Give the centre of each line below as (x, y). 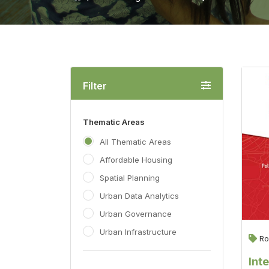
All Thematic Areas (135, 142)
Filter (95, 86)
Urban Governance (136, 214)
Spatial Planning (130, 178)
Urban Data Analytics (139, 196)
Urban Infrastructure (138, 232)
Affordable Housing (136, 160)
